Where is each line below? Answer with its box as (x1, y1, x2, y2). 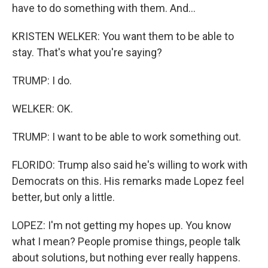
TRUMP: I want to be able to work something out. (12, 130, 241, 143)
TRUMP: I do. (12, 74, 72, 87)
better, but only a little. (12, 191, 115, 203)
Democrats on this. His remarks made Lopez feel (12, 175, 244, 187)
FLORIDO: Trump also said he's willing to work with (12, 159, 248, 171)
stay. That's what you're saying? (12, 46, 162, 59)
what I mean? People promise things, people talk (12, 235, 240, 248)
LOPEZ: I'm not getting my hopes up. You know (12, 219, 232, 232)
